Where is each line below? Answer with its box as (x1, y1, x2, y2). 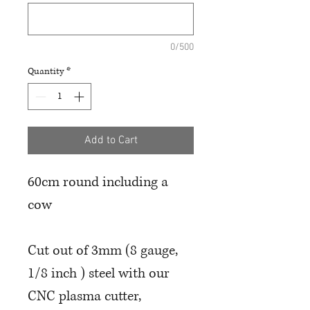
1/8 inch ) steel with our (28, 264, 170, 283)
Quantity (28, 65, 64, 77)
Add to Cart (84, 133, 138, 147)
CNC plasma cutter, (28, 286, 141, 306)
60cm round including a (28, 172, 168, 192)
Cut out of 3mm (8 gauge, (28, 241, 178, 260)
